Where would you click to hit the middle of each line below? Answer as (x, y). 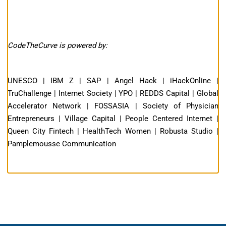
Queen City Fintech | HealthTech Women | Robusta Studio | (113, 131)
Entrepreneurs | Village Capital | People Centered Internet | (113, 118)
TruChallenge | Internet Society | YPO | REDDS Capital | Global (113, 93)
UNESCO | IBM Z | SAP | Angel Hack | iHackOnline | (113, 80)
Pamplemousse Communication (62, 144)
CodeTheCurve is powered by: (58, 45)
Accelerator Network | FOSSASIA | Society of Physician (113, 106)
